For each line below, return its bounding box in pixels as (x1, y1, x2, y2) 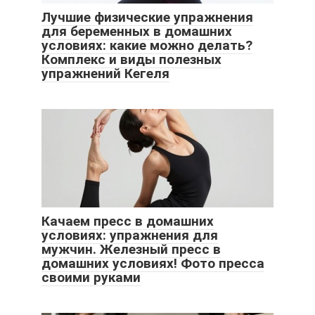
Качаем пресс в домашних (41, 212, 214, 229)
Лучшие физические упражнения (41, 8, 253, 25)
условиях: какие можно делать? (41, 37, 252, 53)
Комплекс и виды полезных (41, 51, 221, 67)
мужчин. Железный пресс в (41, 240, 221, 257)
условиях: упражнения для (41, 226, 218, 243)
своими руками (41, 269, 141, 285)
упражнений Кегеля (41, 65, 169, 82)
